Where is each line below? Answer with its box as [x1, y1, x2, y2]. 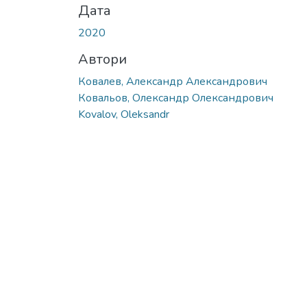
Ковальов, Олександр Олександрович [78, 90, 273, 106]
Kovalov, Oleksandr [78, 106, 169, 122]
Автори [78, 49, 127, 69]
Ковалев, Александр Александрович [78, 73, 267, 89]
